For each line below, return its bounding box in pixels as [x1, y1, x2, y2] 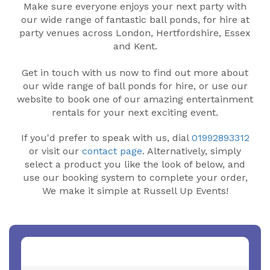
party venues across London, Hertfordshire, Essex [19, 27, 251, 39]
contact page [82, 145, 142, 157]
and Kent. [113, 40, 157, 52]
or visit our [29, 145, 82, 157]
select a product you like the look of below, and [25, 159, 245, 171]
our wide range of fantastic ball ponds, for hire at [20, 14, 250, 26]
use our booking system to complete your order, [22, 172, 248, 184]
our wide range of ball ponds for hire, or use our [22, 80, 248, 92]
